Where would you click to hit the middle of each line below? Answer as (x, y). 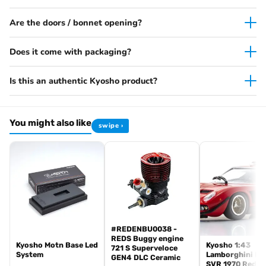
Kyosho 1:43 (228, 245)
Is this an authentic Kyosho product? (83, 81)
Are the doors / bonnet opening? (76, 23)
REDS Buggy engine (147, 238)
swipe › (111, 126)
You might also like (50, 123)
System (30, 255)
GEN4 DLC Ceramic (146, 257)
